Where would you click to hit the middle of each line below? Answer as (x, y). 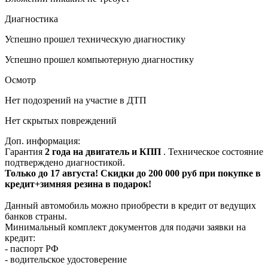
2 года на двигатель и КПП (104, 151)
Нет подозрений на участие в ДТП (76, 100)
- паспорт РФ (32, 248)
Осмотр (20, 80)
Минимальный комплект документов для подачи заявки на (125, 227)
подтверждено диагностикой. (65, 162)
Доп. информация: (42, 141)
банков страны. (36, 216)
